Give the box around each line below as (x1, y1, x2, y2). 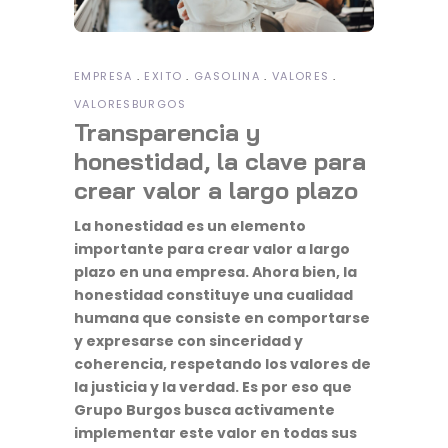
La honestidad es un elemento (74, 215, 306, 236)
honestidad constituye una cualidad (74, 284, 353, 305)
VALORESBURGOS (74, 95, 186, 112)
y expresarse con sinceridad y (74, 330, 303, 351)
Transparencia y (74, 116, 260, 147)
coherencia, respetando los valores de (74, 353, 371, 374)
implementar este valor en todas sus (74, 422, 357, 443)
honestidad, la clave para (74, 145, 366, 176)
